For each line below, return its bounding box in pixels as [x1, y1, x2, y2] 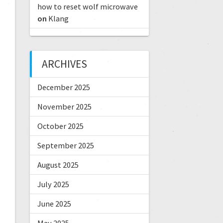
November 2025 [37, 102, 92, 112]
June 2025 [37, 199, 71, 209]
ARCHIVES [41, 57, 87, 71]
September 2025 [37, 140, 94, 151]
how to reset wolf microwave [37, 1, 138, 12]
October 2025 [37, 121, 84, 131]
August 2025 [37, 160, 79, 170]
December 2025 [37, 82, 90, 93]
